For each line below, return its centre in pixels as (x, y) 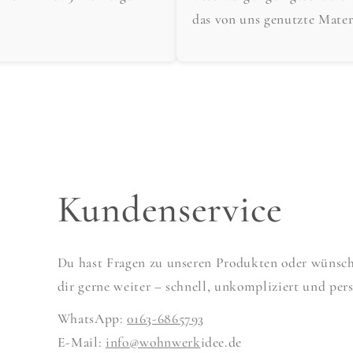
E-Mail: (81, 342)
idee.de (221, 342)
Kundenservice (170, 209)
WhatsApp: (92, 318)
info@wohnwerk (153, 342)
